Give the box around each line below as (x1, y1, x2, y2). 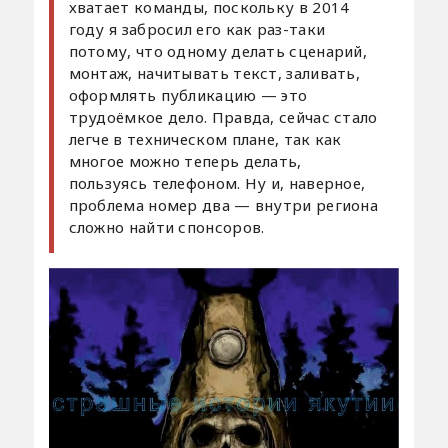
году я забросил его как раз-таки (68, 18, 326, 39)
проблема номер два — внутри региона (68, 194, 379, 215)
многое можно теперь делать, (68, 150, 302, 171)
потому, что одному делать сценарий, (68, 40, 368, 61)
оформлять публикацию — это (68, 84, 308, 105)
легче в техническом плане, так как (68, 128, 342, 149)
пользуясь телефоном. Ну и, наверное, (68, 172, 366, 193)
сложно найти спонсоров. (68, 216, 265, 237)
